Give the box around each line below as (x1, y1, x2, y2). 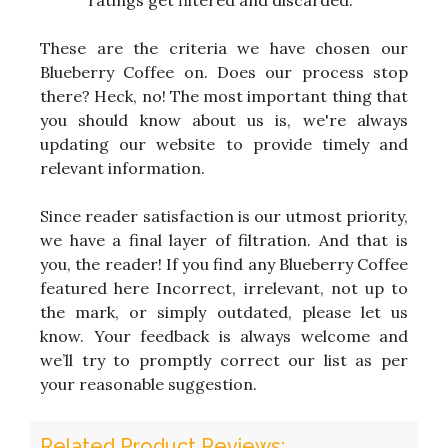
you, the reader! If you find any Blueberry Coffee (40, 254, 408, 275)
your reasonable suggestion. (40, 374, 257, 395)
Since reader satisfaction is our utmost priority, (40, 206, 408, 227)
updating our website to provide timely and (40, 134, 408, 155)
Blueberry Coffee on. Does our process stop (40, 62, 408, 83)
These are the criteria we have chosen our (40, 38, 408, 59)
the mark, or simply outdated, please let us (40, 302, 408, 323)
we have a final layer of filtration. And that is (40, 230, 408, 251)
